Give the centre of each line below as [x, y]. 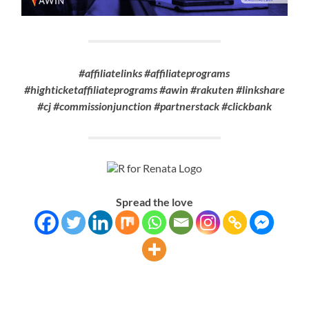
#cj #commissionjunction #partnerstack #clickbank [154, 106]
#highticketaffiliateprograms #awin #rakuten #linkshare [154, 89]
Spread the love [154, 201]
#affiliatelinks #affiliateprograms [154, 72]
